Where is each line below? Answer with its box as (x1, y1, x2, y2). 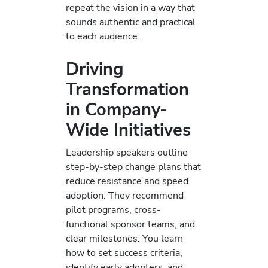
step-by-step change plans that (66, 160, 201, 174)
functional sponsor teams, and (66, 217, 195, 232)
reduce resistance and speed (66, 174, 188, 188)
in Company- (66, 98, 167, 122)
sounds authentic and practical (66, 15, 196, 29)
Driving (66, 57, 124, 81)
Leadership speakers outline (66, 145, 188, 160)
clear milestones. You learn (66, 232, 183, 246)
